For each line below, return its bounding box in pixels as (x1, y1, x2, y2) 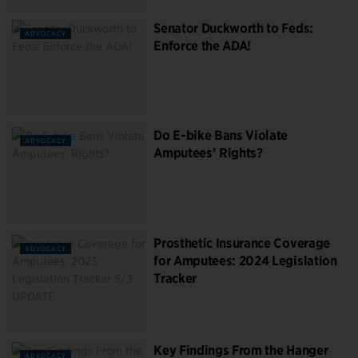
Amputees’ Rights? (153, 145, 263, 161)
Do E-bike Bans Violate (153, 128, 288, 144)
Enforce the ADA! (153, 38, 252, 54)
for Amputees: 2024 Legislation (153, 253, 337, 268)
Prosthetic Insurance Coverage (153, 235, 330, 251)
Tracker (153, 270, 197, 286)
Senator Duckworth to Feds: (153, 20, 313, 36)
